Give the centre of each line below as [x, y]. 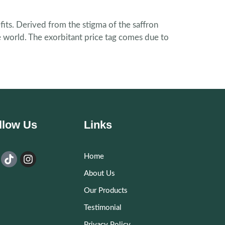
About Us [100, 174]
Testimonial [103, 208]
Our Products [106, 191]
